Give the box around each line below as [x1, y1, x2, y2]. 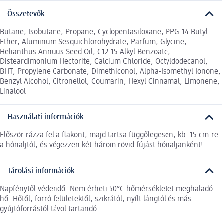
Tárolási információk [7, 167, 75, 175]
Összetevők [7, 10, 45, 18]
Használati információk [7, 113, 84, 122]
